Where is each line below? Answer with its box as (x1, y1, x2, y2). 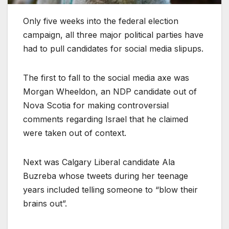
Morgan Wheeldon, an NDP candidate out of (23, 86, 197, 97)
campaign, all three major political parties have (23, 30, 203, 40)
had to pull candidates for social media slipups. (23, 43, 203, 54)
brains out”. (23, 198, 67, 209)
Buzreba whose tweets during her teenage (23, 171, 188, 181)
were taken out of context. (23, 128, 126, 139)
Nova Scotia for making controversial (23, 100, 169, 111)
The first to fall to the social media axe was (23, 73, 189, 83)
